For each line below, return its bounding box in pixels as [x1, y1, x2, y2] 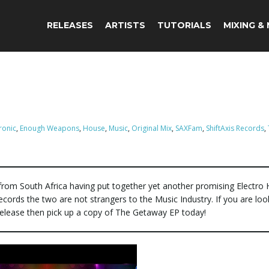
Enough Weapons [20, 123, 79, 133]
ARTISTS [105, 20, 145, 31]
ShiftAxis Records [206, 123, 264, 133]
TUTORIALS [157, 20, 211, 31]
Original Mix [131, 123, 172, 133]
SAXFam [175, 123, 202, 133]
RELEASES [47, 20, 93, 31]
